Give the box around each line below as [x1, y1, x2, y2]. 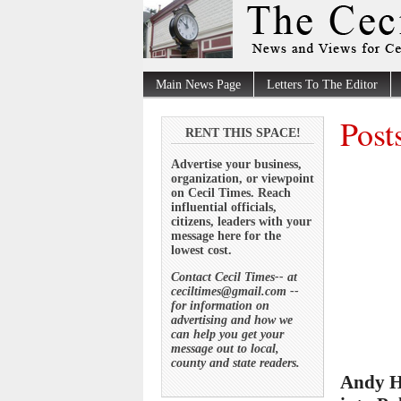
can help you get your [171, 327, 284, 341]
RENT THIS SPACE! [184, 125, 301, 140]
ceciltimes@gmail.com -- [171, 284, 299, 298]
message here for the [171, 228, 281, 243]
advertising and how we [171, 312, 293, 327]
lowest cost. [171, 243, 232, 257]
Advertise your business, [171, 157, 302, 171]
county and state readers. [171, 355, 300, 370]
